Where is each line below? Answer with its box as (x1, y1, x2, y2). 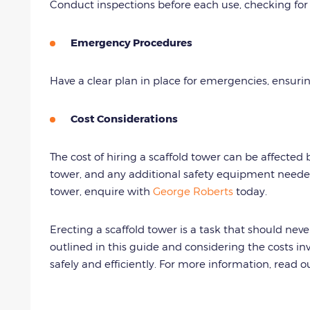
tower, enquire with (50, 184, 153, 197)
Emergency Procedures (71, 35, 192, 48)
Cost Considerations (71, 111, 178, 125)
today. (233, 184, 271, 197)
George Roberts (153, 184, 233, 197)
